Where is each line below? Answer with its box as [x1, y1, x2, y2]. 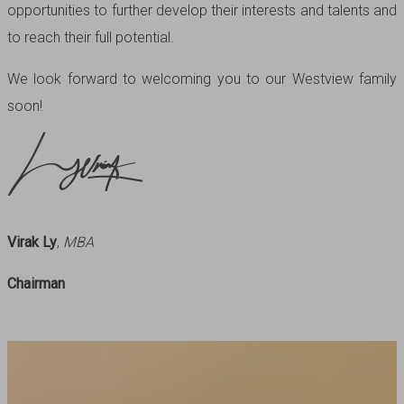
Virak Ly [7, 233, 57, 251]
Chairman [7, 274, 65, 292]
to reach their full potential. [7, 28, 174, 46]
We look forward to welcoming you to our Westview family [7, 69, 397, 87]
